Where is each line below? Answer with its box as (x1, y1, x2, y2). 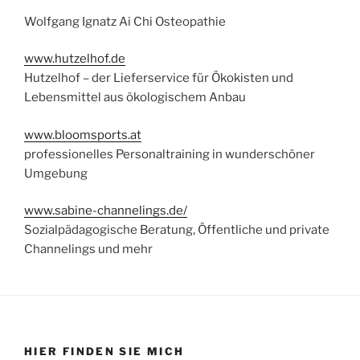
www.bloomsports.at (24, 127, 141, 142)
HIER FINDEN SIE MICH (24, 345, 185, 358)
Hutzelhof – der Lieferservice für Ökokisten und (24, 71, 293, 86)
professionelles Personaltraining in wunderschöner (24, 146, 315, 162)
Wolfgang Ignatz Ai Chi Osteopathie (24, 14, 226, 29)
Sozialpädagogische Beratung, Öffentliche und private (24, 223, 329, 238)
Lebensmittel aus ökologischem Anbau (24, 90, 246, 105)
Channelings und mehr (24, 242, 153, 257)
